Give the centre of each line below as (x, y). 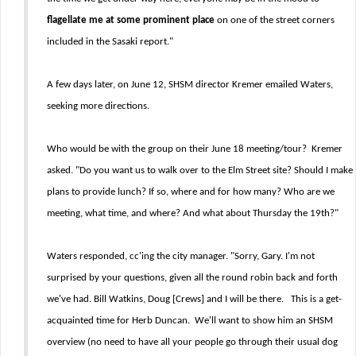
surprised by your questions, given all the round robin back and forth (192, 278)
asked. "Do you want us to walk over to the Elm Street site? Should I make (200, 170)
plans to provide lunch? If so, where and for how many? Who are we (191, 192)
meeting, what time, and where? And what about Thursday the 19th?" (193, 213)
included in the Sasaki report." (110, 42)
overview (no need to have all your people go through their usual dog (192, 342)
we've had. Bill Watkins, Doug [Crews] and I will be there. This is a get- (194, 299)
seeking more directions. (98, 106)
